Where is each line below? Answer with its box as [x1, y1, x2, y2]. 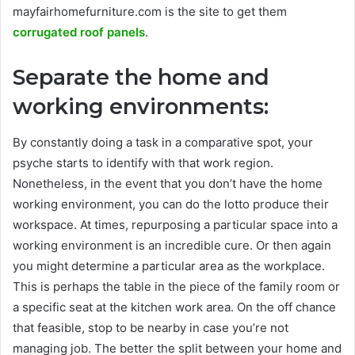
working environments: [13, 94, 269, 120]
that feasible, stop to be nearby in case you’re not [13, 319, 288, 335]
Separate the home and [13, 64, 269, 91]
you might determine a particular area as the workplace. [13, 258, 325, 273]
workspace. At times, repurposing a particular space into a [13, 216, 338, 232]
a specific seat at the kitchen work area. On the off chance [13, 299, 336, 315]
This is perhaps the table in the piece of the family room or [13, 278, 340, 294]
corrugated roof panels [13, 25, 145, 40]
